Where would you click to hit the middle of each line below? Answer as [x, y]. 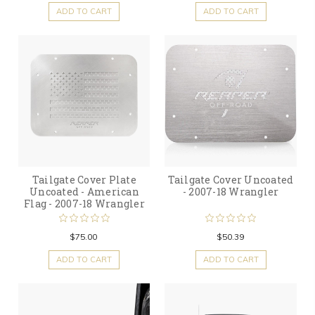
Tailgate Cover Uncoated [231, 180]
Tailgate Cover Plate [84, 180]
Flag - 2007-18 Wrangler [84, 204]
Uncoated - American [84, 192]
